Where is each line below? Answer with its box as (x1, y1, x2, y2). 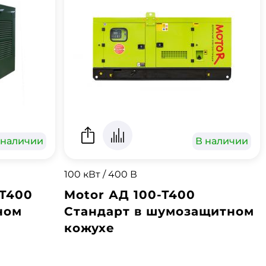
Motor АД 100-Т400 (64, 188, 195, 202)
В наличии (195, 135, 248, 147)
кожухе (64, 221, 115, 235)
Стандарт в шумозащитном (64, 204, 254, 218)
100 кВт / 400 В (64, 169, 137, 180)
